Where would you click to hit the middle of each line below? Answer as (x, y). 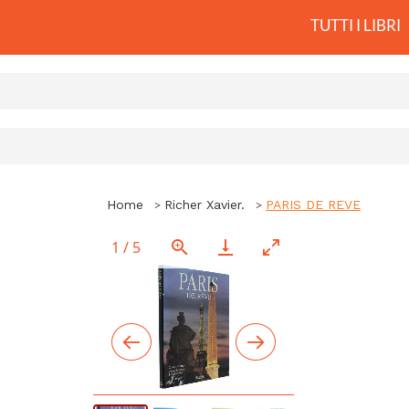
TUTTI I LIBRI (355, 26)
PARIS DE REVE (313, 205)
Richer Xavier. (204, 205)
